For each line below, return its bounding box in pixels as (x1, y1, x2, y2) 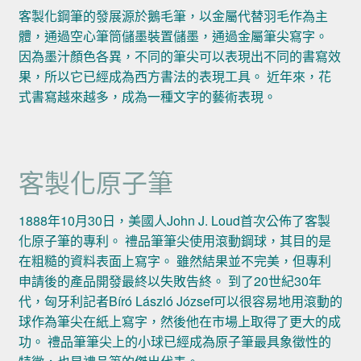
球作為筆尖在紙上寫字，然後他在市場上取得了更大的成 (18, 311, 341, 330)
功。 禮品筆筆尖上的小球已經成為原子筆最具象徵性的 (18, 331, 331, 351)
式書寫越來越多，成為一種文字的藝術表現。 (18, 87, 276, 106)
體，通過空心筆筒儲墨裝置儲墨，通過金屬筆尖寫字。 (18, 27, 328, 46)
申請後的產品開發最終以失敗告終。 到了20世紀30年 (18, 271, 322, 290)
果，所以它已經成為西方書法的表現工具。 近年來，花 (18, 67, 331, 86)
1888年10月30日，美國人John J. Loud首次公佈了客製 (18, 210, 330, 230)
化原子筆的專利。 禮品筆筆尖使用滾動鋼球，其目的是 (18, 230, 331, 250)
